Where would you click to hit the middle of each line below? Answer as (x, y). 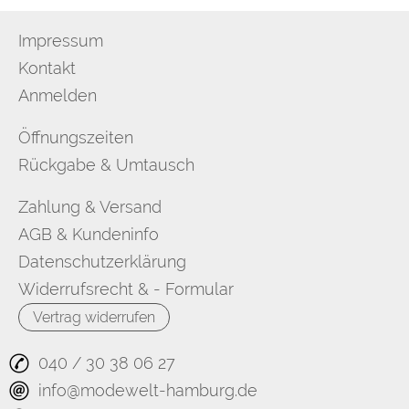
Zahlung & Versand (90, 206)
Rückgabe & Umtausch (106, 164)
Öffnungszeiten (76, 137)
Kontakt (47, 68)
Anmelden (58, 95)
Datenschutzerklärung (102, 261)
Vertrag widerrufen (94, 317)
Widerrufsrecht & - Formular (126, 288)
